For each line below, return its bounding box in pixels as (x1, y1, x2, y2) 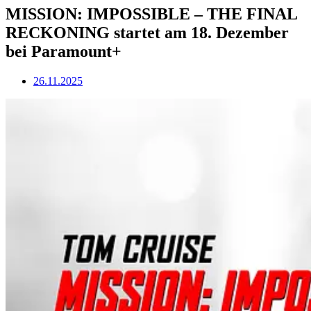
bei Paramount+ (6, 42, 121, 60)
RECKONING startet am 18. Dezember (6, 23, 289, 42)
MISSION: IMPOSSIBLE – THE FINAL (6, 4, 297, 23)
